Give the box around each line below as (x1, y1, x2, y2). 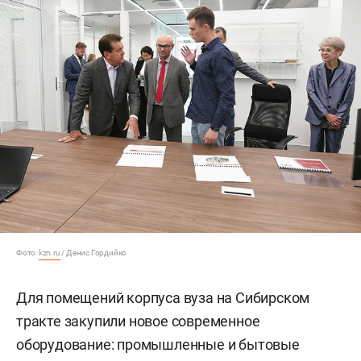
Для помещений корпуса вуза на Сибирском (16, 289, 310, 307)
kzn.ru (38, 248, 60, 258)
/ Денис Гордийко (60, 248, 127, 258)
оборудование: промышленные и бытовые (16, 336, 300, 354)
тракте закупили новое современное (16, 313, 260, 330)
